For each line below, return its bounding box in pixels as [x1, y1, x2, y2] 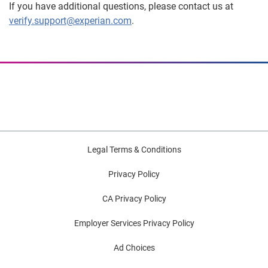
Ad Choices [113, 243, 155, 252]
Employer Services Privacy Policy [74, 218, 194, 228]
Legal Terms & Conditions [87, 145, 181, 154]
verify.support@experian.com [9, 15, 132, 26]
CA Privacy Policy [102, 194, 166, 203]
